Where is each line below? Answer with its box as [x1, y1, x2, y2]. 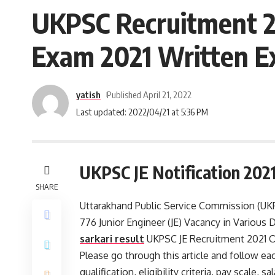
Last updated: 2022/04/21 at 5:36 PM [76, 106, 208, 117]
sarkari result [80, 233, 144, 245]
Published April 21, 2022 [106, 88, 192, 100]
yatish [76, 88, 101, 100]
